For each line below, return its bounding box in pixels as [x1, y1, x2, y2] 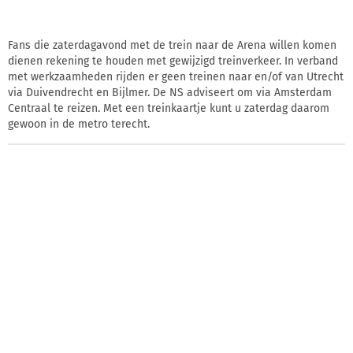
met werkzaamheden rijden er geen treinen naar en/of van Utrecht [8, 69, 344, 84]
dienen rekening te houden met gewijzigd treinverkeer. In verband [8, 54, 338, 68]
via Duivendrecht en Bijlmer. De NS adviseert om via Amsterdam [8, 85, 332, 99]
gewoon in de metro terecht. [8, 117, 150, 131]
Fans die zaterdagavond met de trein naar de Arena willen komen [8, 38, 336, 52]
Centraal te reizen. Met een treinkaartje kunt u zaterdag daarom [8, 101, 329, 115]
